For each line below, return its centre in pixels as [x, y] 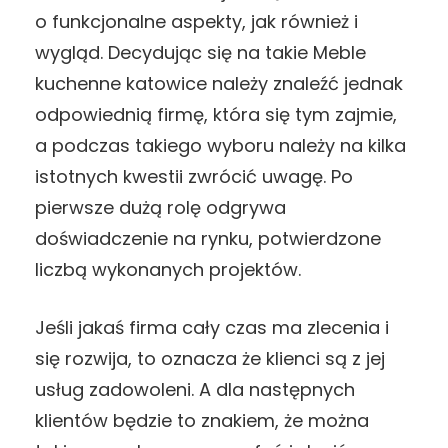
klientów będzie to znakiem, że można [202, 421]
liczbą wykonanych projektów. [168, 270]
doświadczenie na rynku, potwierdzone [208, 239]
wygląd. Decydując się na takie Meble [200, 53]
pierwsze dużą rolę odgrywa [160, 208]
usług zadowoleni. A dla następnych [195, 390]
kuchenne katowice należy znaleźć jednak [219, 84]
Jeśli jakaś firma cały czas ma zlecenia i [212, 328]
